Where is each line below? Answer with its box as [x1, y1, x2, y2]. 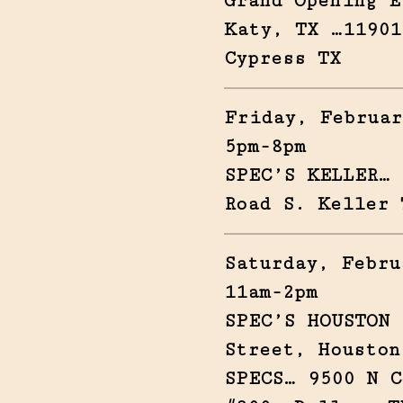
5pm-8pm [223, 135, 306, 157]
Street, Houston [223, 338, 400, 361]
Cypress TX [223, 47, 341, 69]
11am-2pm [223, 281, 318, 303]
